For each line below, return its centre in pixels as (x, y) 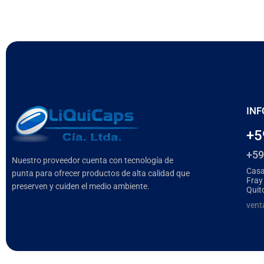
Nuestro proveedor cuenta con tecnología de (93, 160)
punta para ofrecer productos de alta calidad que (101, 173)
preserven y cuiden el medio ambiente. (81, 186)
